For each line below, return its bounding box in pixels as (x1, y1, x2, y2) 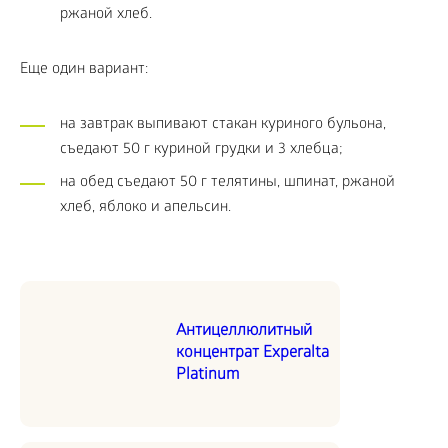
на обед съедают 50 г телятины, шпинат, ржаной (60, 174, 395, 192)
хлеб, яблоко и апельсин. (60, 199, 231, 217)
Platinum (176, 366, 239, 385)
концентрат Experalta (176, 344, 329, 363)
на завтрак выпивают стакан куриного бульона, (60, 116, 386, 134)
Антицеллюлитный (176, 322, 312, 341)
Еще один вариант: (20, 61, 148, 79)
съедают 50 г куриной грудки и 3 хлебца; (60, 141, 343, 159)
